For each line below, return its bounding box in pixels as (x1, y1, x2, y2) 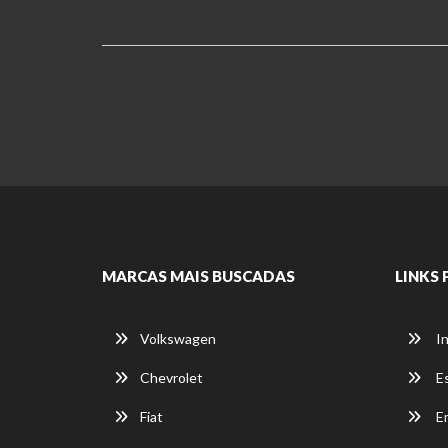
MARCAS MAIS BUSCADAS (102, 267, 295, 285)
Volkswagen (140, 330, 216, 347)
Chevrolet (140, 369, 203, 386)
